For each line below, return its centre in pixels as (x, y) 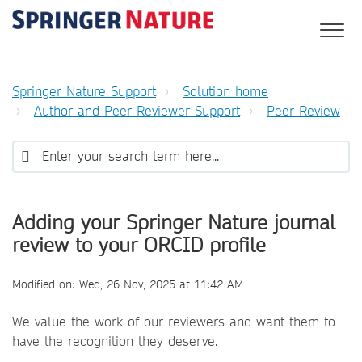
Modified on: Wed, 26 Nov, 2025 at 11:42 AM (128, 284)
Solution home (225, 92)
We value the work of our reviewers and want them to (174, 322)
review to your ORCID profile (139, 245)
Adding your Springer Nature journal (174, 223)
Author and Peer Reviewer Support (137, 111)
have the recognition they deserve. (115, 341)
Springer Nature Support (84, 92)
